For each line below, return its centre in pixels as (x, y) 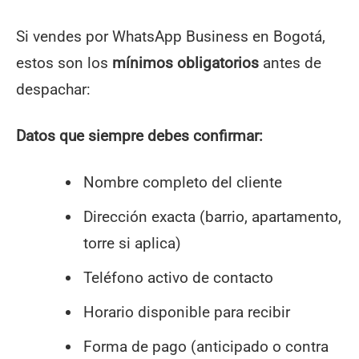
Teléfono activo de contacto (178, 277)
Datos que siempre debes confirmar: (139, 135)
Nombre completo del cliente (182, 182)
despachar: (53, 89)
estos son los (64, 63)
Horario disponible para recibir (186, 312)
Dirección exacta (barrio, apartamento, (212, 216)
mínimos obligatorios (186, 63)
